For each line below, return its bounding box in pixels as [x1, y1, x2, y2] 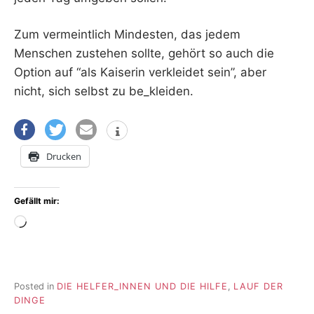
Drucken [46, 149, 81, 163]
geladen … [26, 234, 85, 249]
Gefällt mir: [14, 195, 60, 206]
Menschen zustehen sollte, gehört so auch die [14, 46, 274, 61]
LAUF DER [233, 281, 283, 292]
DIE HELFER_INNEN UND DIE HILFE [57, 281, 228, 292]
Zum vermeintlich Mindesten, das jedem [14, 27, 240, 42]
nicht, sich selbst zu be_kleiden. [14, 84, 193, 99]
